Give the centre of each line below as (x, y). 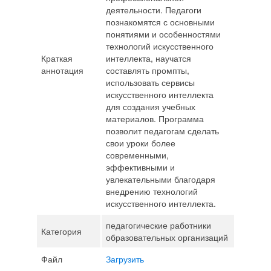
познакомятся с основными (160, 22)
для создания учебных (150, 106)
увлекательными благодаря (160, 179)
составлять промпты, (147, 70)
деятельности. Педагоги (153, 10)
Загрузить (125, 259)
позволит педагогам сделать (162, 131)
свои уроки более (140, 143)
